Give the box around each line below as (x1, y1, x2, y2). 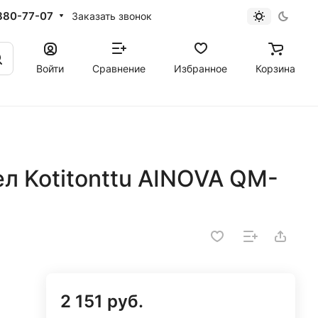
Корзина (256, 62, 295, 75)
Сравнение (92, 62, 146, 75)
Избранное (174, 62, 227, 75)
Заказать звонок (71, 9, 152, 22)
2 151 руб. (60, 291, 144, 312)
